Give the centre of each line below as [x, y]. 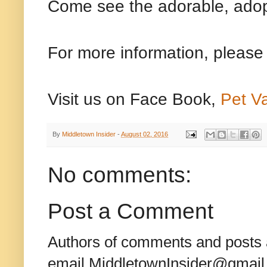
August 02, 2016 [145, 134]
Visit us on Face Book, [134, 99]
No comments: [119, 175]
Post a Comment [131, 211]
